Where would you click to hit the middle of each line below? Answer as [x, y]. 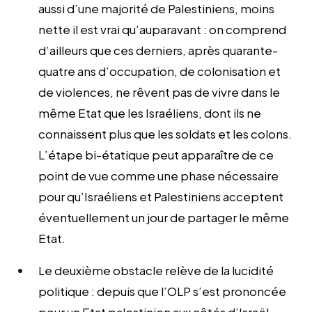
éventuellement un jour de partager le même [164, 217]
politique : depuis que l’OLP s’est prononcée [162, 291]
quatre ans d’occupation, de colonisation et [159, 71]
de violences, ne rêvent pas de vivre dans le [159, 92]
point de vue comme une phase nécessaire [158, 175]
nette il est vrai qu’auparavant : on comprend [162, 29]
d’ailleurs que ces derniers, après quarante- [158, 50]
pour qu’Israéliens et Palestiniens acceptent [161, 196]
